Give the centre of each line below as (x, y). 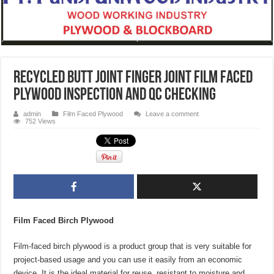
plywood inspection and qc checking (115, 96)
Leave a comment (172, 114)
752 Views (41, 121)
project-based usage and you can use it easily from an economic (128, 260)
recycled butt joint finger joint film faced (133, 79)
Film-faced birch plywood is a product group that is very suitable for (133, 246)
